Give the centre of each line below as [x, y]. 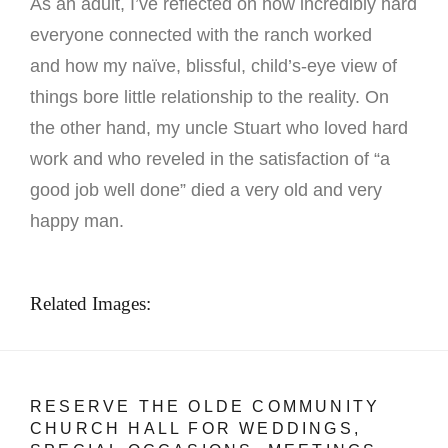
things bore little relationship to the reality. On [209, 96]
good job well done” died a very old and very [206, 189]
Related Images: [90, 303]
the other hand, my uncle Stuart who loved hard [219, 127]
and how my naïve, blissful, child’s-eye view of [213, 65]
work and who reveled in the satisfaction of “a [210, 158]
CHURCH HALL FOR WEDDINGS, [196, 428]
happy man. [77, 220]
